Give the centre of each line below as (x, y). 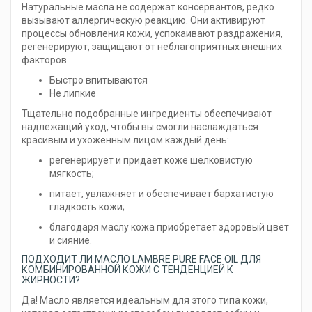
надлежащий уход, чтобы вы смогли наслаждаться (140, 127)
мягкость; (72, 174)
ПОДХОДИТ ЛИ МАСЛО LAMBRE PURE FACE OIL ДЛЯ (141, 259)
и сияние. (71, 241)
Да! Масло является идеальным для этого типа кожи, (145, 301)
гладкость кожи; (87, 207)
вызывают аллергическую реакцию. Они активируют (143, 21)
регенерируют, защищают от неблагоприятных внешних (152, 47)
